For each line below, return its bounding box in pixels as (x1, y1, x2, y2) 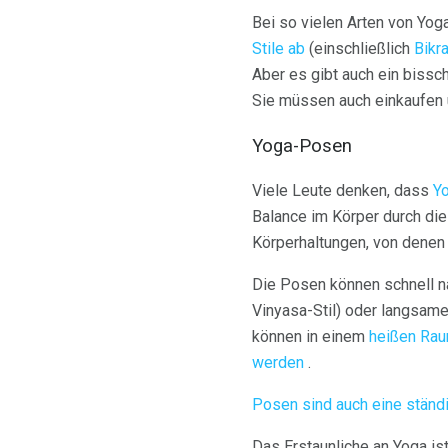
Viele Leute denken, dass (252, 180, 433, 200)
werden (252, 352, 304, 372)
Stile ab (252, 39, 305, 59)
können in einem (252, 326, 369, 346)
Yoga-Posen (252, 135, 352, 158)
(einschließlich (305, 39, 414, 59)
